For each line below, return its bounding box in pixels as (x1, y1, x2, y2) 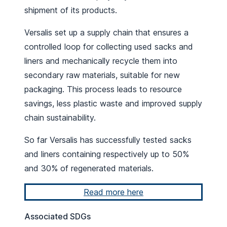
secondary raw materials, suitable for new (24, 70, 180, 80)
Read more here (84, 187, 143, 197)
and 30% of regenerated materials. (24, 163, 156, 173)
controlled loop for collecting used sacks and (24, 42, 193, 52)
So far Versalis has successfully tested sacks (24, 135, 192, 145)
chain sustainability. (24, 112, 98, 123)
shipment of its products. (24, 5, 120, 15)
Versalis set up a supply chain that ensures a (24, 27, 188, 37)
